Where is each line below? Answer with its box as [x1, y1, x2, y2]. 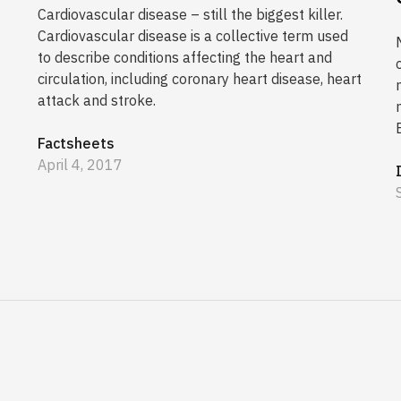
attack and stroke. [38, 91, 156, 110]
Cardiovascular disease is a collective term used [38, 27, 348, 46]
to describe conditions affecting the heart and [38, 48, 332, 67]
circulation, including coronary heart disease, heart [38, 70, 362, 89]
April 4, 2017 [38, 156, 123, 175]
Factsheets [38, 134, 115, 153]
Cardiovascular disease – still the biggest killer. [38, 5, 343, 24]
